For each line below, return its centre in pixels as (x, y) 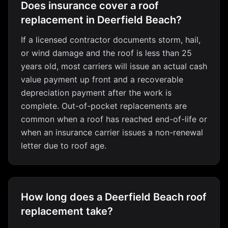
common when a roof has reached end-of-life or (114, 119)
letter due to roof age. (64, 146)
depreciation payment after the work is (96, 93)
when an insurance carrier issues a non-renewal (112, 132)
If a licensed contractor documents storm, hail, (111, 40)
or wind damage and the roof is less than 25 (106, 53)
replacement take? (67, 211)
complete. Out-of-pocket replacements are (104, 106)
